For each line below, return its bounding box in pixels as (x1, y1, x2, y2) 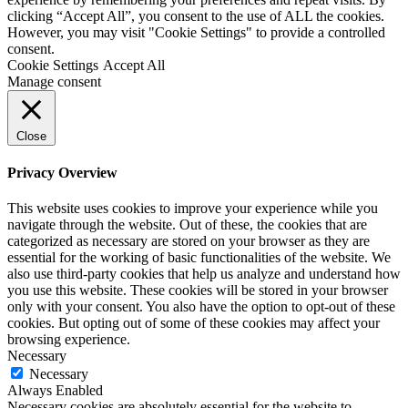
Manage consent (7, 73, 101, 89)
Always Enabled (7, 382, 103, 399)
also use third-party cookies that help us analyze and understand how (7, 266, 401, 282)
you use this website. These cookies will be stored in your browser (7, 282, 388, 299)
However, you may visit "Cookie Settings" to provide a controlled (7, 24, 385, 40)
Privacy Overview (7, 165, 117, 181)
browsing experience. (7, 331, 130, 348)
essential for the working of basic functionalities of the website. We (7, 250, 391, 266)
